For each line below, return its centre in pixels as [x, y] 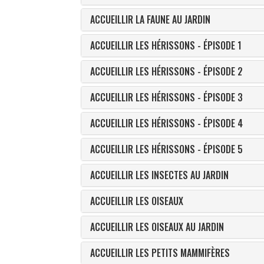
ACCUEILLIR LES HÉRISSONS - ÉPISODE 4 [166, 123]
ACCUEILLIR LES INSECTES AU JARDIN [159, 175]
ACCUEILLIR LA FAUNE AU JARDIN [150, 19]
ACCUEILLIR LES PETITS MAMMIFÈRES [160, 253]
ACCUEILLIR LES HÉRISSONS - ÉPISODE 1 [166, 45]
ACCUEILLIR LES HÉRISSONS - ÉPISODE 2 [166, 71]
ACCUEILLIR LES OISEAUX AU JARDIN [157, 227]
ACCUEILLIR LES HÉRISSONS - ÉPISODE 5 [166, 149]
